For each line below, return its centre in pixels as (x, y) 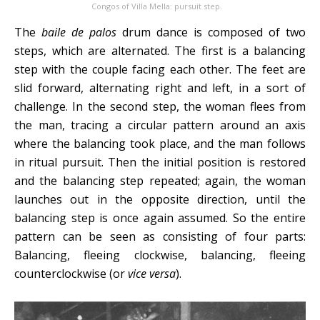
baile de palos (79, 32)
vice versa (152, 273)
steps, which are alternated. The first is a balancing (160, 50)
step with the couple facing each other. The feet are (160, 69)
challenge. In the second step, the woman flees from (160, 106)
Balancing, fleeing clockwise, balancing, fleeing (160, 255)
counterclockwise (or (71, 273)
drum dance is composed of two (211, 32)
